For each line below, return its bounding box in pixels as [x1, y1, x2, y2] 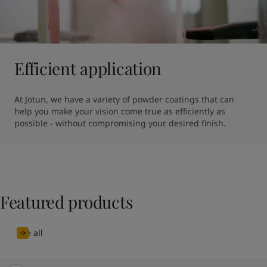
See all [17, 227, 43, 238]
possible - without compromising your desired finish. [14, 117, 226, 129]
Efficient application [14, 57, 162, 79]
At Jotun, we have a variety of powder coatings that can [14, 94, 234, 105]
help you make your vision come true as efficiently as [14, 105, 225, 117]
